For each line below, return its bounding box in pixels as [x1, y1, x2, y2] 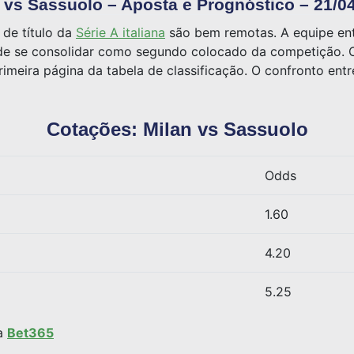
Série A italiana [76, 24, 165, 41]
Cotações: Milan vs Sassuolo [46, 119, 308, 141]
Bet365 [7, 324, 54, 341]
